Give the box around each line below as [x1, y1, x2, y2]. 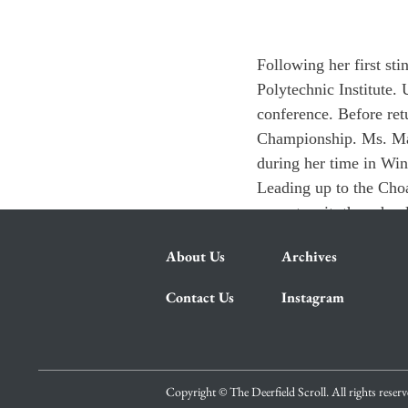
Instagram [281, 288, 344, 307]
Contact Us [166, 288, 234, 307]
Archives [281, 247, 337, 266]
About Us [166, 247, 225, 266]
